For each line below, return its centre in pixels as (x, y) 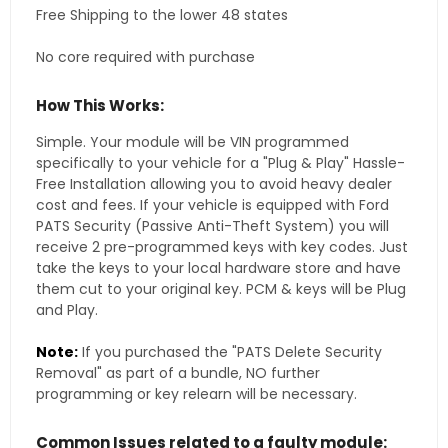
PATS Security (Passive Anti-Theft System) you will (212, 226)
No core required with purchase (145, 57)
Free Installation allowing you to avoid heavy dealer (214, 184)
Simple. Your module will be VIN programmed (192, 142)
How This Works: (100, 106)
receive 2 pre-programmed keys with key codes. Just (222, 247)
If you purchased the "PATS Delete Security (230, 352)
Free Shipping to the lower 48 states (162, 15)
